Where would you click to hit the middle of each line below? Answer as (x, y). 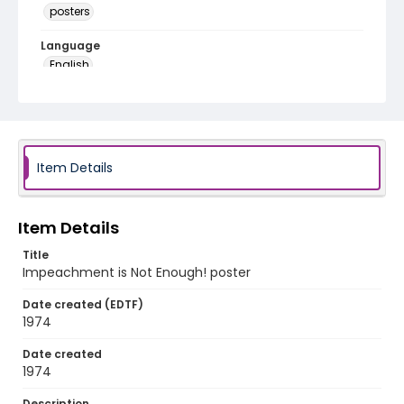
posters (70, 11)
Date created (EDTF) (83, 304)
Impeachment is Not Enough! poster (137, 272)
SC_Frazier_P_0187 (99, 116)
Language (70, 46)
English (69, 64)
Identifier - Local (89, 99)
